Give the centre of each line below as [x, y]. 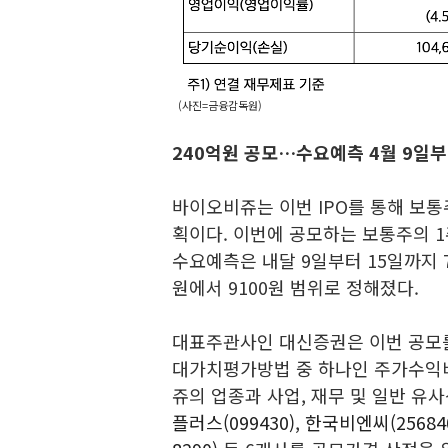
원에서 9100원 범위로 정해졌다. [295, 287]
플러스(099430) [233, 422]
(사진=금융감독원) [217, 104]
